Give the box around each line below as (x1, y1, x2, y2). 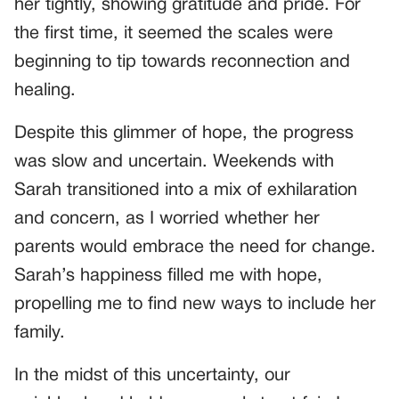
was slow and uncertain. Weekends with (14, 154, 334, 171)
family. (14, 325, 65, 342)
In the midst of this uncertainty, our (14, 368, 290, 385)
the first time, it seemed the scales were (14, 26, 333, 43)
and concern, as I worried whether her (14, 211, 320, 228)
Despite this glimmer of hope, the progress (14, 126, 354, 142)
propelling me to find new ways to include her (14, 297, 376, 313)
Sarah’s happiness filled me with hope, (14, 268, 322, 285)
